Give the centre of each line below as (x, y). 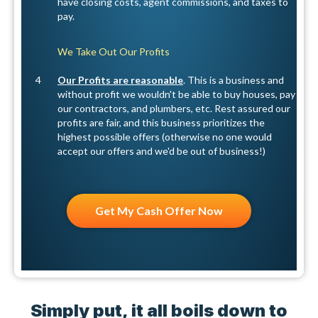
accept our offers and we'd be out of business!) (162, 151)
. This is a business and (234, 80)
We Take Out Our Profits (114, 52)
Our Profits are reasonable (121, 80)
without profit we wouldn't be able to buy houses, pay (177, 94)
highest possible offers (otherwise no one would (165, 137)
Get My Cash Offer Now (159, 211)
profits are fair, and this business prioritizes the (161, 123)
